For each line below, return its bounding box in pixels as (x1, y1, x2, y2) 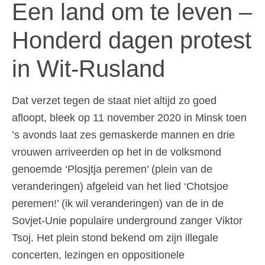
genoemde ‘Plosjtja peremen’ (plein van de (12, 163, 212, 175)
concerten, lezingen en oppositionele (12, 248, 185, 261)
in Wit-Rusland (12, 55, 178, 82)
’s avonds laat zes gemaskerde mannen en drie (12, 128, 235, 141)
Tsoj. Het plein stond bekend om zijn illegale (12, 231, 218, 244)
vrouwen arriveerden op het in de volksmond (12, 146, 221, 158)
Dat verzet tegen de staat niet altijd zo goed (12, 94, 216, 106)
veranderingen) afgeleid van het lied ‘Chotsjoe (12, 180, 228, 192)
